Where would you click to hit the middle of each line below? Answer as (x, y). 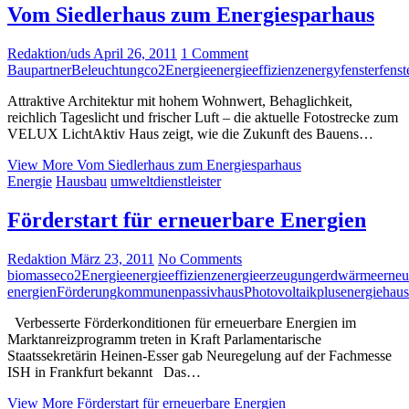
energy (321, 70)
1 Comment (215, 53)
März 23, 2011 (110, 258)
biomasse (34, 275)
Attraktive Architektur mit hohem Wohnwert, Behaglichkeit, (180, 101)
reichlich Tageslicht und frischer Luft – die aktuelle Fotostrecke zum (203, 117)
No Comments (200, 258)
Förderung (87, 291)
